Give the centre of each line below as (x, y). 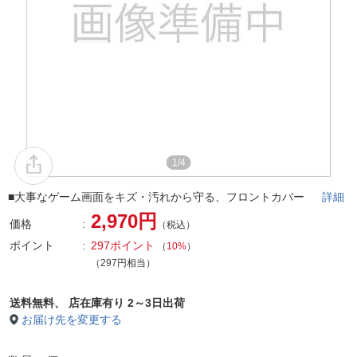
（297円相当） (123, 263)
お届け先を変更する (72, 320)
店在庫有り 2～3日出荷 (127, 303)
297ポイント (123, 245)
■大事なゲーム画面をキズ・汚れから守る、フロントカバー (165, 197)
